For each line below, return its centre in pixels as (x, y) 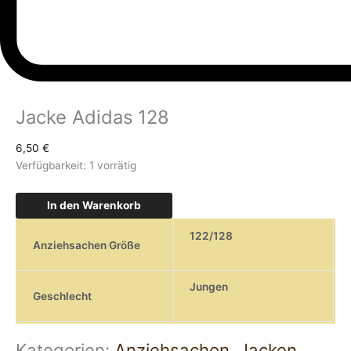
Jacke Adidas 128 (92, 118)
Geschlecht (62, 296)
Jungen (209, 286)
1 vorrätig (113, 165)
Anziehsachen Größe (87, 245)
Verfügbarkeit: (51, 165)
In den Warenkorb (94, 205)
